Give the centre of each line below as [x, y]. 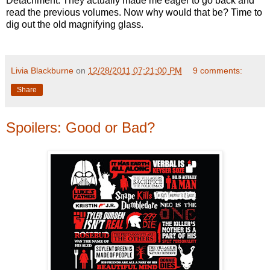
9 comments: [218, 71]
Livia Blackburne [42, 71]
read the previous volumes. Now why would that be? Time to [134, 13]
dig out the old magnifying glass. [75, 25]
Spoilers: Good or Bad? [80, 128]
